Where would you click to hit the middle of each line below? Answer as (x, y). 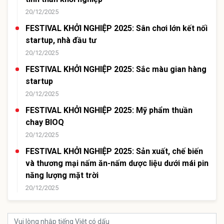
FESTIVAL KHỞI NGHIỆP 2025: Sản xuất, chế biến (114, 151)
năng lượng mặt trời (62, 175)
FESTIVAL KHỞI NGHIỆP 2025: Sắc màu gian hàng (116, 69)
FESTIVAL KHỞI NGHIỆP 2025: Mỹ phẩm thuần (109, 110)
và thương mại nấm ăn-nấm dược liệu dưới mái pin (117, 163)
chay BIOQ (45, 122)
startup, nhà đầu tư (61, 40)
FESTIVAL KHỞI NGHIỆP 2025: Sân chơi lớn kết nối (116, 28)
